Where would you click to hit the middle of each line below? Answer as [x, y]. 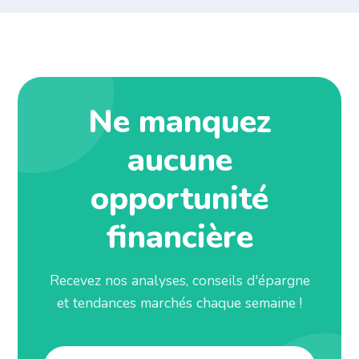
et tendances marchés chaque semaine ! [179, 303]
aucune [179, 160]
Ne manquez [179, 121]
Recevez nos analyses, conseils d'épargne [179, 280]
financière [179, 237]
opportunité [179, 198]
